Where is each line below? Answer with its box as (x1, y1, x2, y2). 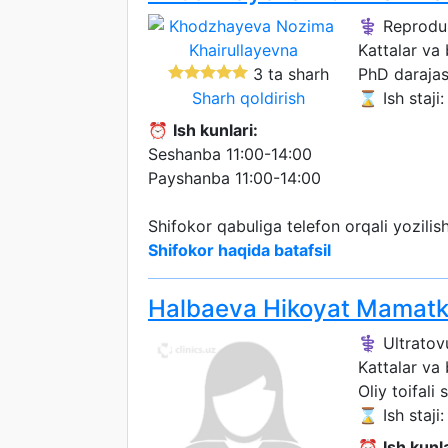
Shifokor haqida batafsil (148, 240, 331, 260)
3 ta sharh (247, 64, 329, 84)
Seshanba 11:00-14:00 (148, 144, 312, 164)
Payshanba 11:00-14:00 (148, 168, 321, 188)
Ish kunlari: (173, 120, 258, 140)
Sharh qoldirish (191, 88, 305, 108)
